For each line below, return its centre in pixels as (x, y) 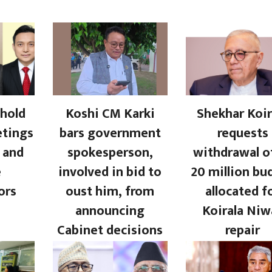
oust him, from (110, 191)
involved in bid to (110, 172)
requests (243, 133)
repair (243, 230)
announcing (110, 211)
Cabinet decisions (110, 230)
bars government (110, 133)
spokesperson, (110, 152)
